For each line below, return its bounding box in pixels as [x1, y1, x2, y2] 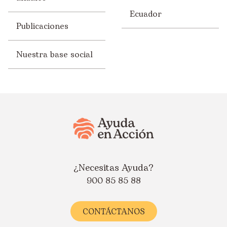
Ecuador [130, 8, 162, 20]
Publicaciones [16, 20, 68, 32]
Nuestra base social [16, 48, 93, 61]
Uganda [29, 14, 59, 27]
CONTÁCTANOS [82, 205, 145, 218]
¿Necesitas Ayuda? [73, 161, 154, 175]
